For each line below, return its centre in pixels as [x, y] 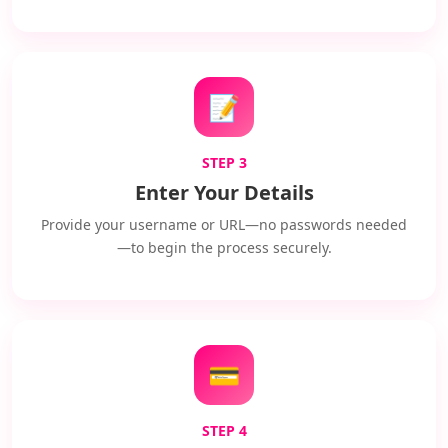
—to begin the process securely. [224, 247]
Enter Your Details [224, 192]
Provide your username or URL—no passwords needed [224, 224]
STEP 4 [224, 430]
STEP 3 [224, 162]
